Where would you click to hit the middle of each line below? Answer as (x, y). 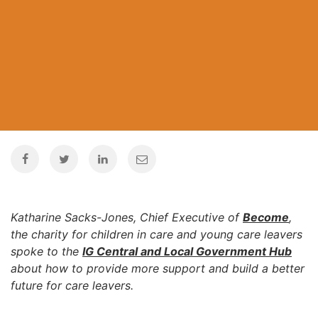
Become (266, 217)
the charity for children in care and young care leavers (157, 234)
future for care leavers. (72, 285)
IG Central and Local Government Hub (187, 251)
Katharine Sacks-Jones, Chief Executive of (127, 217)
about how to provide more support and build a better (158, 268)
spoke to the (46, 251)
